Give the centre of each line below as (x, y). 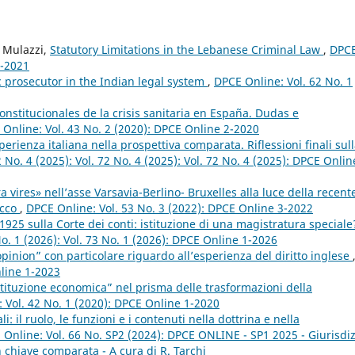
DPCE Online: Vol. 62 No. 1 (283, 81)
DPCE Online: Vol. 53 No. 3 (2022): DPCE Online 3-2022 (170, 208)
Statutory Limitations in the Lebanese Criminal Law (187, 49)
